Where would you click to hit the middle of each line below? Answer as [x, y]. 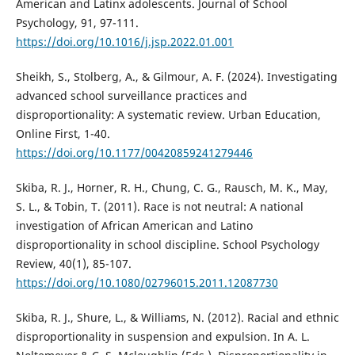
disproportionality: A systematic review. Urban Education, [168, 115]
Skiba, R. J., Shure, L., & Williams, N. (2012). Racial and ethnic [177, 318]
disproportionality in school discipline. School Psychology [167, 245]
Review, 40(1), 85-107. [73, 264]
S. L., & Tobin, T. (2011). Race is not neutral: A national [159, 207]
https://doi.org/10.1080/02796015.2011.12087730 [147, 283]
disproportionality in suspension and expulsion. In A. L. [162, 337]
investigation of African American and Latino [134, 226]
